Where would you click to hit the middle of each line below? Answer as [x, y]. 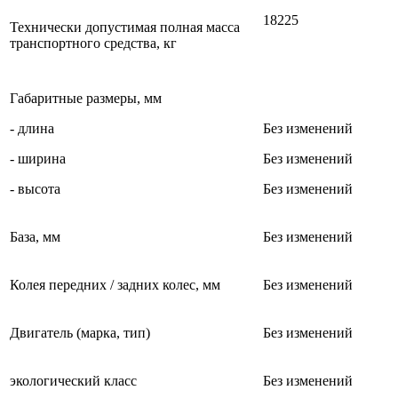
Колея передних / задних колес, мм [115, 284]
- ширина [38, 158]
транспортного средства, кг [93, 43]
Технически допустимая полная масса [125, 27]
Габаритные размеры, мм [86, 98]
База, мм [35, 236]
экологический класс [73, 380]
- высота [35, 188]
